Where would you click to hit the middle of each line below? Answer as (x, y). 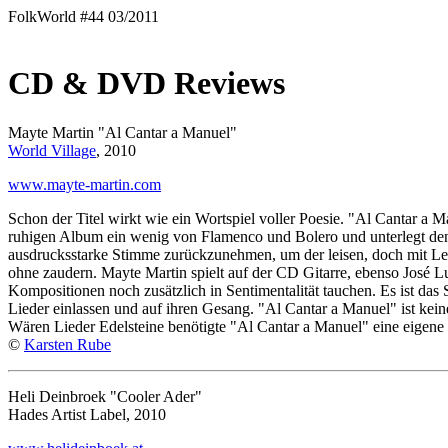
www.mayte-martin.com (84, 184)
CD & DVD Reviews (146, 83)
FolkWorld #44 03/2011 (83, 16)
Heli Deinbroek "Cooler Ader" (105, 396)
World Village (52, 150)
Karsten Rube (67, 344)
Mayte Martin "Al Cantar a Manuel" (122, 132)
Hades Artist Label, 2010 (87, 414)
